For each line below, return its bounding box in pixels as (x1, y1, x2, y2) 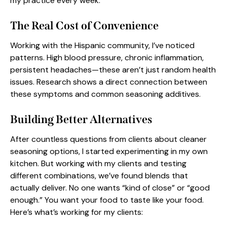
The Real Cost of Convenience (10, 19, 159, 33)
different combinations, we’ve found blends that (10, 170, 188, 181)
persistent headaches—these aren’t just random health (10, 64, 216, 75)
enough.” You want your (10, 195, 100, 206)
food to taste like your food (100, 195, 202, 206)
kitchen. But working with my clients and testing (10, 158, 186, 169)
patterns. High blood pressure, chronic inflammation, (10, 52, 204, 63)
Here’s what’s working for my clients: (10, 207, 143, 218)
